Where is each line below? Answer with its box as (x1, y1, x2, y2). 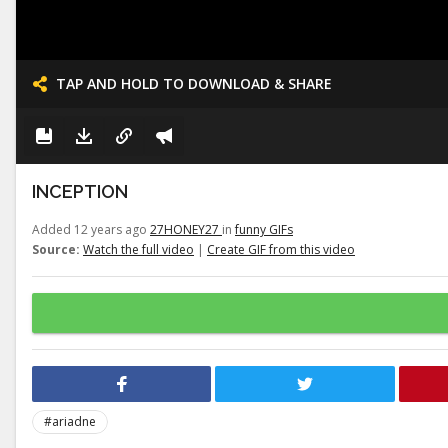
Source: (32, 241, 80, 258)
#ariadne (44, 413, 96, 430)
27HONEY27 (150, 221, 222, 238)
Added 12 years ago (32, 221, 150, 238)
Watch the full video (83, 241, 194, 258)
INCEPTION (32, 181, 128, 202)
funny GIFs (235, 221, 293, 238)
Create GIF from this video (207, 241, 355, 258)
